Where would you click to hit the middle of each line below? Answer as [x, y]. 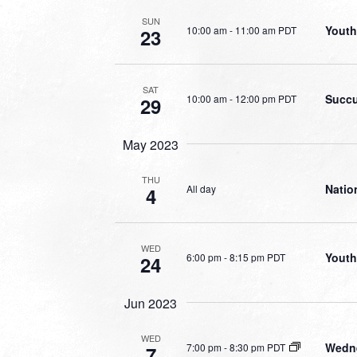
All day [201, 188]
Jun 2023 [151, 303]
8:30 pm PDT [257, 347]
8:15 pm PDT [257, 257]
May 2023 [151, 145]
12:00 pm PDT [266, 98]
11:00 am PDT [266, 29]
